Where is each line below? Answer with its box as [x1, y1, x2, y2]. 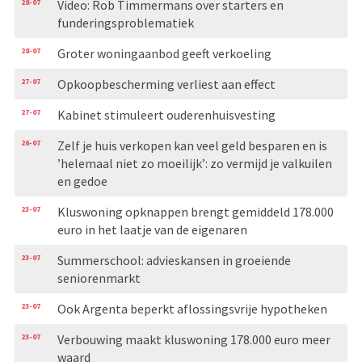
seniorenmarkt [57, 269, 141, 286]
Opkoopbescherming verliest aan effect [57, 75, 276, 92]
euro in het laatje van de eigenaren [57, 221, 247, 238]
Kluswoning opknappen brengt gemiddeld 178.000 [57, 203, 334, 220]
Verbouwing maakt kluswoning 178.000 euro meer [57, 330, 330, 347]
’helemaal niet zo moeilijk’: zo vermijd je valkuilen [57, 154, 332, 171]
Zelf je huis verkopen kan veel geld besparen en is [57, 137, 327, 154]
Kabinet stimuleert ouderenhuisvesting [57, 106, 276, 123]
